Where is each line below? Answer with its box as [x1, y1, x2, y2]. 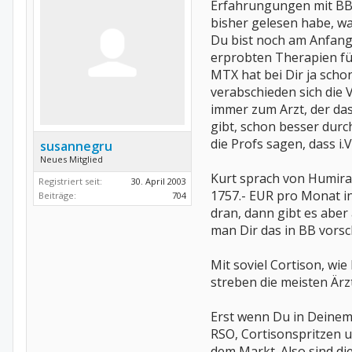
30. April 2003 [131, 175, 186, 187]
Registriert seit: [38, 175, 102, 187]
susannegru [40, 137, 112, 155]
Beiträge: [38, 189, 76, 201]
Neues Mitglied [40, 153, 103, 165]
